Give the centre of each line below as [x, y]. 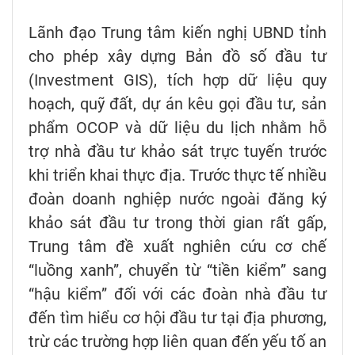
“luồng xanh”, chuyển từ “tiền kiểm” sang [177, 270]
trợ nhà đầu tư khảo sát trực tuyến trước [177, 151]
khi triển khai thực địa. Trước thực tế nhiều [177, 175]
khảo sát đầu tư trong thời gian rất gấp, [177, 222]
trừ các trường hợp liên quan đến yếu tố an [177, 341]
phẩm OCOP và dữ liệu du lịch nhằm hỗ [177, 127]
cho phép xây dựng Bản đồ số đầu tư [177, 56]
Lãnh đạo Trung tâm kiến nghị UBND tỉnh [177, 32]
